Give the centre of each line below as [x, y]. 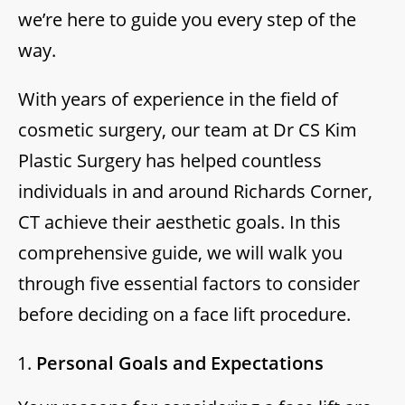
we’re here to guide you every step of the [187, 20]
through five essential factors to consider [189, 284]
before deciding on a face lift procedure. [184, 315]
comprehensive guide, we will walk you [180, 253]
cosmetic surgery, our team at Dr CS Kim [188, 130]
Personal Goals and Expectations [180, 363]
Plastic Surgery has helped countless [170, 161]
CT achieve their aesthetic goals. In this [179, 222]
